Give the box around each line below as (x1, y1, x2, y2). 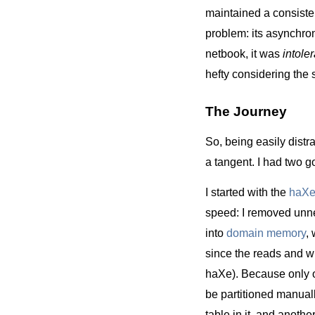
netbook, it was (205, 48, 283, 60)
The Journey (205, 104, 287, 119)
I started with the (205, 186, 289, 198)
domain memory (226, 227, 306, 239)
